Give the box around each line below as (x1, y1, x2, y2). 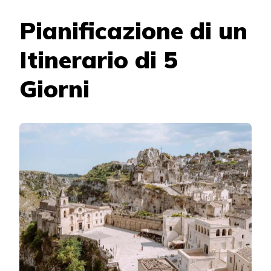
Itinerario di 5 (19, 44, 177, 74)
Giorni (19, 73, 90, 103)
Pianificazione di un (19, 15, 247, 45)
